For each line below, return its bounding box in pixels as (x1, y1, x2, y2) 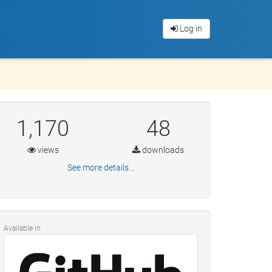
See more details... (67, 163, 134, 172)
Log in (178, 24, 202, 33)
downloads (140, 145, 185, 155)
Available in (4, 224, 41, 233)
